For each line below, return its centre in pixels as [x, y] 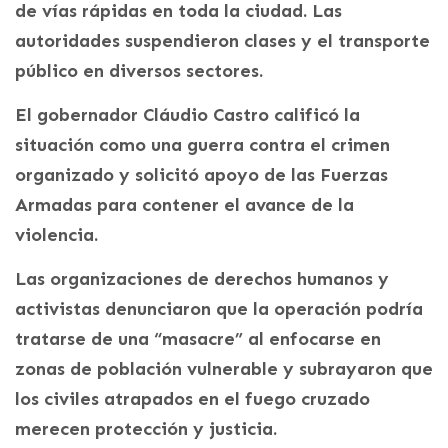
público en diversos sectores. [139, 70]
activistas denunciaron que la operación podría [219, 308]
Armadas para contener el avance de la [184, 204]
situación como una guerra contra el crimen [202, 144]
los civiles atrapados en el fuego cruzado [192, 398]
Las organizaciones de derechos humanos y [202, 278]
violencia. [56, 234]
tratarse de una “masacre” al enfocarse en [198, 338]
